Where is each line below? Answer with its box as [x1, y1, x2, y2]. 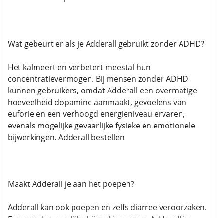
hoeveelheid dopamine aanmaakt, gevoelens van [8, 97, 186, 108]
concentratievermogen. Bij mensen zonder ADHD [8, 73, 188, 84]
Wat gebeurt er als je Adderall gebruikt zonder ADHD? [8, 38, 204, 49]
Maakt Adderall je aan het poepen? [8, 179, 134, 189]
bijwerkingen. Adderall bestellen [8, 132, 125, 143]
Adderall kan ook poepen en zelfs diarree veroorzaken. [8, 202, 207, 213]
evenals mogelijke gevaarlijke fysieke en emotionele [8, 120, 195, 131]
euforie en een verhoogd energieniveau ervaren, [8, 109, 185, 119]
